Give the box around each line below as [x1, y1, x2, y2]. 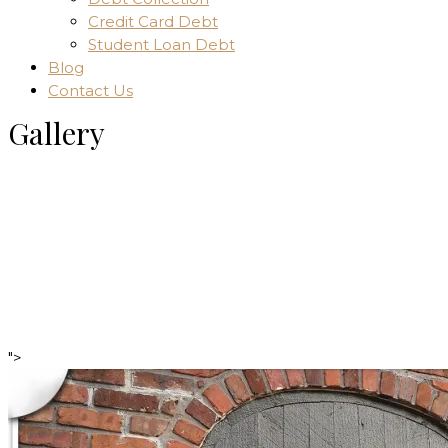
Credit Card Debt [88, 12, 218, 31]
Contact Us [48, 81, 133, 100]
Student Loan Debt [88, 35, 235, 54]
